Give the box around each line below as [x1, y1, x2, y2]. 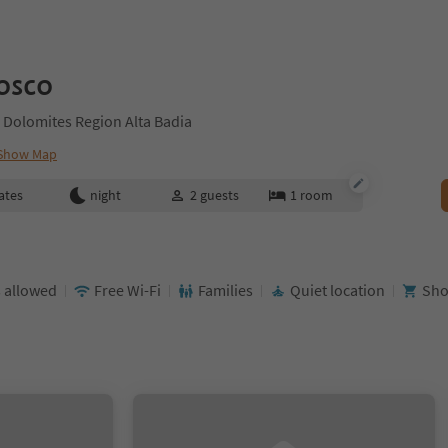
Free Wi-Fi [94, 280, 161, 300]
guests [199, 186, 239, 204]
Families [198, 280, 253, 300]
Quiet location [290, 280, 385, 300]
